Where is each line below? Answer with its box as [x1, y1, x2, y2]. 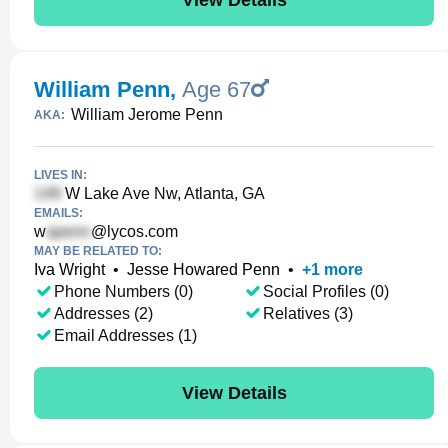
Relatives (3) [262, 305, 353, 322]
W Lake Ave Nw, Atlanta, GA [61, 185, 265, 202]
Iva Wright [34, 261, 105, 278]
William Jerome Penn [71, 106, 223, 123]
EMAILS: [34, 206, 83, 220]
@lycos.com [91, 223, 178, 240]
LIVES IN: [34, 168, 87, 182]
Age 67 [182, 77, 251, 102]
